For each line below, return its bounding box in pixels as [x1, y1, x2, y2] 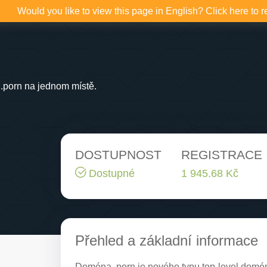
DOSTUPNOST [75, 148, 162, 162]
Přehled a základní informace [75, 232, 258, 249]
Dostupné [86, 167, 135, 179]
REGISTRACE [181, 148, 262, 162]
